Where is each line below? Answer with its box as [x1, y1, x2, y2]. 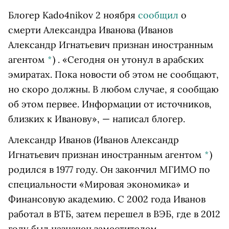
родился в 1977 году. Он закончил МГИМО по [8, 164, 210, 175]
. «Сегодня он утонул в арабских [55, 54, 204, 65]
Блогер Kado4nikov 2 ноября [8, 9, 138, 21]
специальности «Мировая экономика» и [8, 178, 189, 190]
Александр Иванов [8, 134, 91, 146]
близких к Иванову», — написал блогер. [8, 113, 185, 125]
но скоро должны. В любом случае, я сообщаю [8, 83, 219, 95]
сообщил [138, 9, 178, 21]
